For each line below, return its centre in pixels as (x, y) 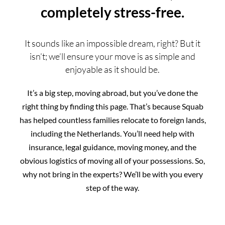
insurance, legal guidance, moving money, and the (113, 147)
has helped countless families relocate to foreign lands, (113, 120)
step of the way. (113, 187)
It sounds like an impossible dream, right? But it (113, 43)
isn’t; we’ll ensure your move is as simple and (113, 56)
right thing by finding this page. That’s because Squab (113, 106)
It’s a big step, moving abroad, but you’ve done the (113, 92)
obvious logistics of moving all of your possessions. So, (113, 160)
